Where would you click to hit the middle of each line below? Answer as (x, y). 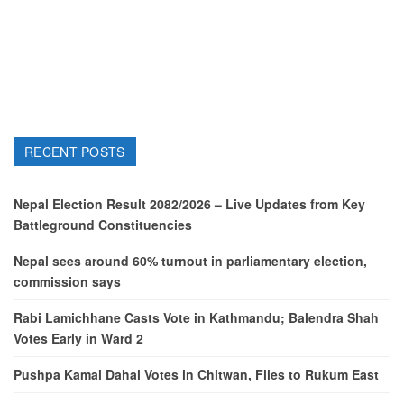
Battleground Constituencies (103, 225)
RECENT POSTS (75, 151)
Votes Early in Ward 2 (78, 339)
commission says (67, 282)
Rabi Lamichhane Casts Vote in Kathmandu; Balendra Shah (196, 318)
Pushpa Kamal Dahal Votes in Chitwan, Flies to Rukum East (196, 375)
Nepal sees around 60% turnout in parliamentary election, (190, 261)
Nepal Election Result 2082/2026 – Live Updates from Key (189, 204)
